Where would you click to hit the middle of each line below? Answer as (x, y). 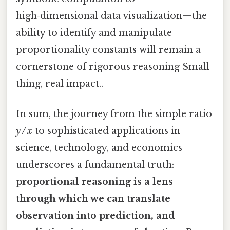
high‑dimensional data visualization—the (111, 16)
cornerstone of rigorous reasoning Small (113, 67)
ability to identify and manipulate (94, 33)
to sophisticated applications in (106, 131)
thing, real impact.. (60, 84)
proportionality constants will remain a (108, 50)
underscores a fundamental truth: (95, 165)
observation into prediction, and (95, 216)
